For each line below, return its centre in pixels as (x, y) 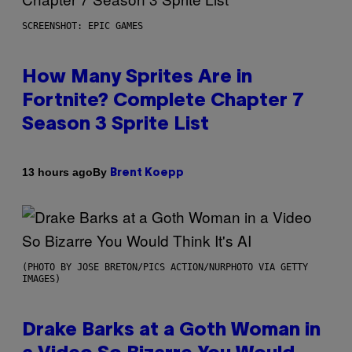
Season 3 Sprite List (115, 125)
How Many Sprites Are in (137, 77)
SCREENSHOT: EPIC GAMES (82, 26)
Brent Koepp (147, 173)
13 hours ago (57, 172)
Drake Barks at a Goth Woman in (171, 330)
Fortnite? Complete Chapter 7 (163, 101)
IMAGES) (41, 279)
